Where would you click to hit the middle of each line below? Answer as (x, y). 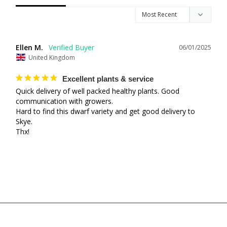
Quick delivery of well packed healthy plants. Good (98, 91)
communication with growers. (64, 101)
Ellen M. (29, 48)
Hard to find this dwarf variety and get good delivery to (105, 111)
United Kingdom (52, 57)
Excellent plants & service (108, 79)
